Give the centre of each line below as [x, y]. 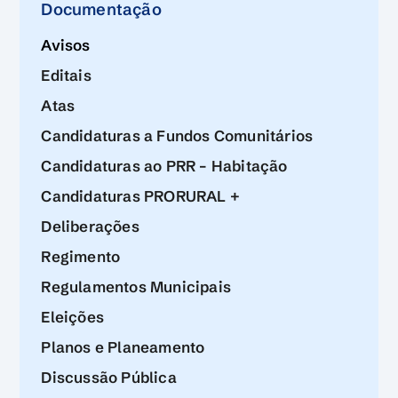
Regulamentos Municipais [136, 287]
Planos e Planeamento [123, 347]
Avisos [66, 45]
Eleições [73, 317]
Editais [66, 75]
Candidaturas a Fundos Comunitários [177, 135]
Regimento [81, 256]
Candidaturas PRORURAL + [141, 196]
